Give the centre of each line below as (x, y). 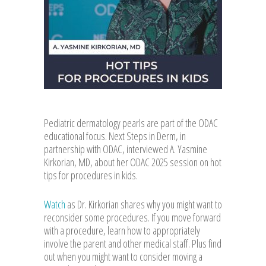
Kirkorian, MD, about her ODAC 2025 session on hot (133, 162)
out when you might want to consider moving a (123, 256)
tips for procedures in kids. (91, 175)
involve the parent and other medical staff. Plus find (133, 243)
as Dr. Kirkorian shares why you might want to (144, 204)
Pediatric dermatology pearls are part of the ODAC (131, 123)
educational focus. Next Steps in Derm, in (115, 136)
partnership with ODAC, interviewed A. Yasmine (126, 149)
